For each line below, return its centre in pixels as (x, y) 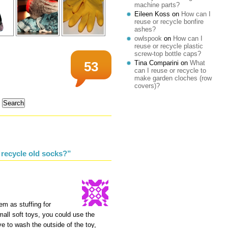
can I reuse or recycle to (170, 70)
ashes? (145, 29)
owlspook (148, 38)
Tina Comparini (156, 63)
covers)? (147, 86)
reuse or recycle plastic (169, 46)
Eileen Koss (152, 14)
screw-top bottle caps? (168, 54)
